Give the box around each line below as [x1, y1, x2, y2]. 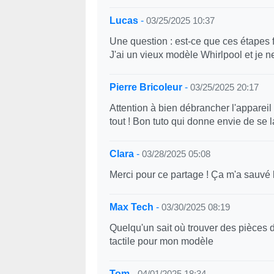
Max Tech [109, 202, 154, 212]
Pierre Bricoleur [109, 82, 182, 92]
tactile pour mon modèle [109, 236, 213, 246]
